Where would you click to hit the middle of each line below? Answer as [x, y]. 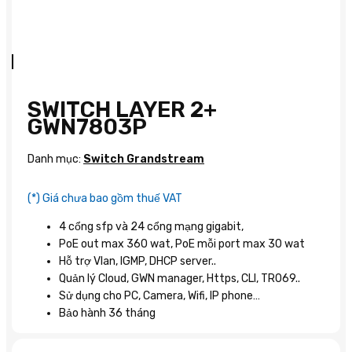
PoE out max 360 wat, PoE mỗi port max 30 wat [182, 244]
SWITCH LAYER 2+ [122, 109]
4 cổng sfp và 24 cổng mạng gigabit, [151, 226]
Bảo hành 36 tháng [107, 313]
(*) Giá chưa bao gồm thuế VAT [105, 198]
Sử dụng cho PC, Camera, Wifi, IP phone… [159, 295]
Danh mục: [55, 159]
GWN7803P [87, 126]
